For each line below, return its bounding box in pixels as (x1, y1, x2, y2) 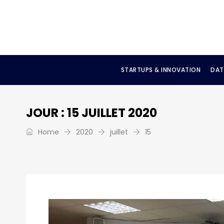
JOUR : (26, 104, 67, 121)
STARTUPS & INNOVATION (120, 65, 200, 74)
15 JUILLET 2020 (67, 104, 157, 121)
